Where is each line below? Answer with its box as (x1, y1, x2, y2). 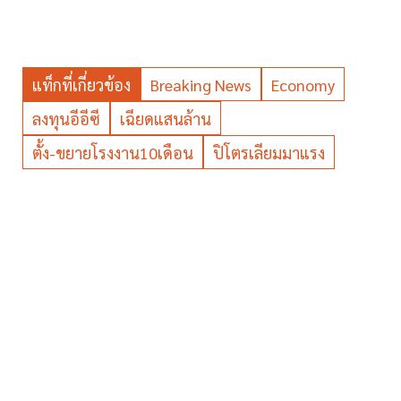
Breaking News (150, 73, 252, 95)
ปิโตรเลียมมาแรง (213, 141, 325, 163)
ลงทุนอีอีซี (32, 107, 100, 129)
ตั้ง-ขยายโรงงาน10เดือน (32, 141, 193, 163)
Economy (271, 73, 335, 95)
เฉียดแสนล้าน (120, 107, 211, 129)
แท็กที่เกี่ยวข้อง (32, 73, 131, 95)
